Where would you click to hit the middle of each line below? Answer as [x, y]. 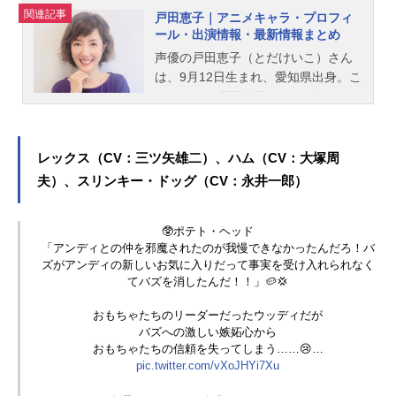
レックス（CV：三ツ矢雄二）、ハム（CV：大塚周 [188, 158]
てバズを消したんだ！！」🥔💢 [208, 282]
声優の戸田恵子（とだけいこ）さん [254, 57]
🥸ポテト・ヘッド [208, 232]
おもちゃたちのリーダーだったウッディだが [208, 316]
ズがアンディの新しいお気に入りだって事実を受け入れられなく [208, 265]
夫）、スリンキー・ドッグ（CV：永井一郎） [172, 181]
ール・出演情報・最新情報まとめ [247, 34]
